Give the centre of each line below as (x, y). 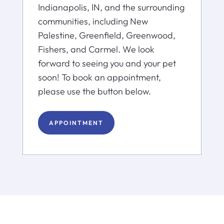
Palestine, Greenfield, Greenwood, (106, 35)
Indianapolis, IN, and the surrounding (111, 7)
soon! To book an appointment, (99, 77)
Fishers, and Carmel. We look (96, 49)
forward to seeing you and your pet (107, 63)
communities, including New (93, 21)
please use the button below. (94, 91)
